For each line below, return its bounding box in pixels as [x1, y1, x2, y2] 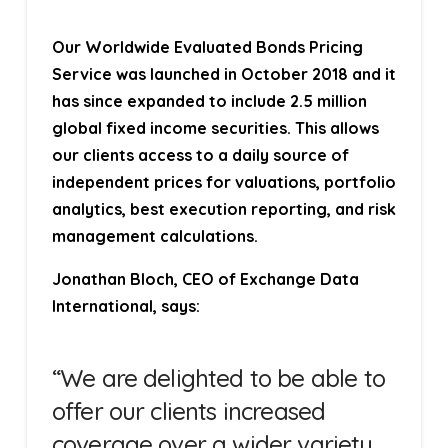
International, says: [51, 296, 200, 317]
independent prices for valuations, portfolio [51, 172, 396, 193]
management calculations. [51, 226, 258, 247]
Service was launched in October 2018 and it [51, 64, 396, 85]
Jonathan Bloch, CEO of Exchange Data [51, 269, 359, 290]
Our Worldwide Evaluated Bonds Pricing [51, 37, 363, 58]
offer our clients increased [51, 396, 326, 427]
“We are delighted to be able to [51, 363, 385, 394]
